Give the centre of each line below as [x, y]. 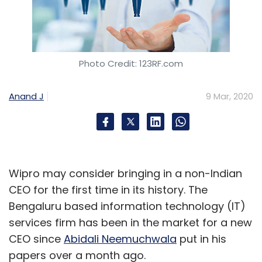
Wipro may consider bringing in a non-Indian [125, 174]
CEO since [36, 239]
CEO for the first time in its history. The [108, 190]
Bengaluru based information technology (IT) [127, 206]
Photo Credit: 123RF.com [131, 64]
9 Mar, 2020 [230, 96]
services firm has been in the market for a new [130, 223]
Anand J [26, 96]
